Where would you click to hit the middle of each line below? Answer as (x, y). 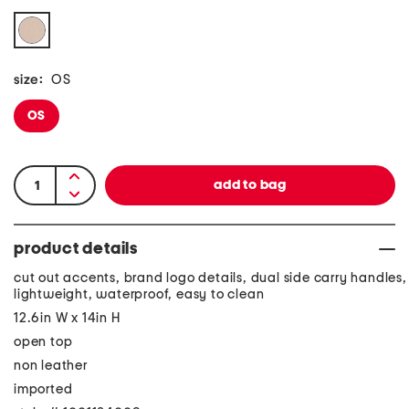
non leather (51, 366)
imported (43, 389)
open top (43, 342)
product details (76, 249)
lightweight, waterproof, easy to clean (139, 294)
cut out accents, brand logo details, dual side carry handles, (210, 278)
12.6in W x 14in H (67, 318)
